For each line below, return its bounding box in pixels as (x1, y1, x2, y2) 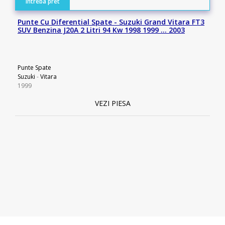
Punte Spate (18, 63, 51, 72)
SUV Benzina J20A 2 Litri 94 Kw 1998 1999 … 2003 (18, 25, 185, 35)
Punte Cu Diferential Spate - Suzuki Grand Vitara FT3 (18, 17, 204, 27)
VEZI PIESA (94, 98, 131, 108)
